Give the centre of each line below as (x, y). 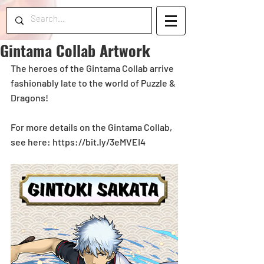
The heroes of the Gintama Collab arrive (93, 68)
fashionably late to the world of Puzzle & (94, 83)
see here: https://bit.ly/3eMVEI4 (78, 142)
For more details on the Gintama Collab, (92, 127)
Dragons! (29, 98)
